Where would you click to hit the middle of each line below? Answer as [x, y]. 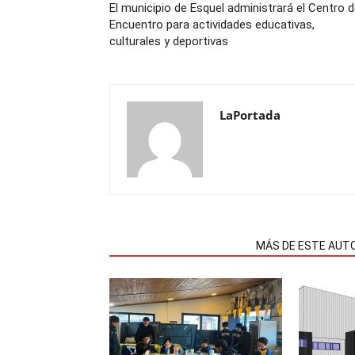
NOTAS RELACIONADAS [178, 246]
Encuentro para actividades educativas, [212, 25]
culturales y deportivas [169, 41]
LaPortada [250, 115]
